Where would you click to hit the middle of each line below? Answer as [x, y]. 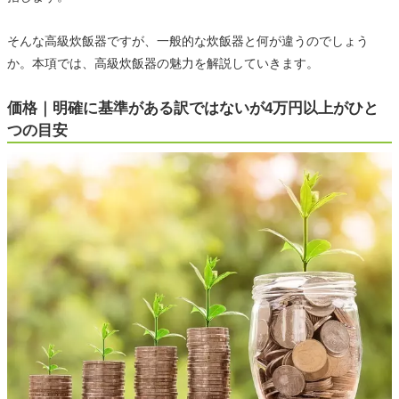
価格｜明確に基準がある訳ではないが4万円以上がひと [193, 108]
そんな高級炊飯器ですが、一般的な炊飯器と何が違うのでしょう [188, 41]
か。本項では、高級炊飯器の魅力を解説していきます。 [163, 63]
